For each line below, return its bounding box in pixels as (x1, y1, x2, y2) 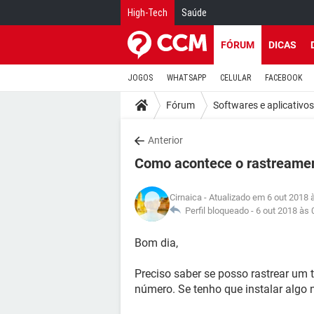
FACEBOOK (265, 73, 302, 83)
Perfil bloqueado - (181, 205, 256, 216)
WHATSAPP (167, 73, 206, 83)
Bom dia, (135, 236, 178, 250)
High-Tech (128, 7, 168, 18)
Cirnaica (170, 192, 202, 203)
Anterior (148, 135, 183, 146)
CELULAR (220, 73, 251, 83)
